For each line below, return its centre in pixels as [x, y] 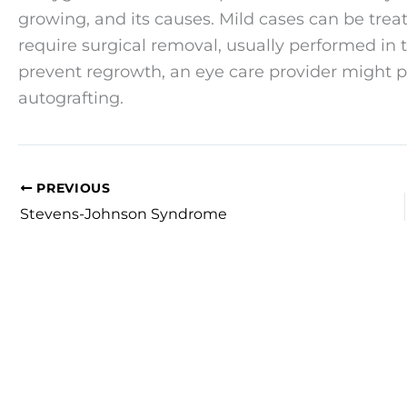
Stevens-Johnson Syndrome [124, 213]
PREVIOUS [71, 188]
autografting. [71, 99]
